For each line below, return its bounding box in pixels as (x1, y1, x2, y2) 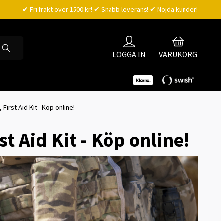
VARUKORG (159, 49, 197, 59)
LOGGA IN (112, 49, 146, 59)
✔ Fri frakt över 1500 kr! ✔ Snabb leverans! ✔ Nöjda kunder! (22, 5, 198, 14)
